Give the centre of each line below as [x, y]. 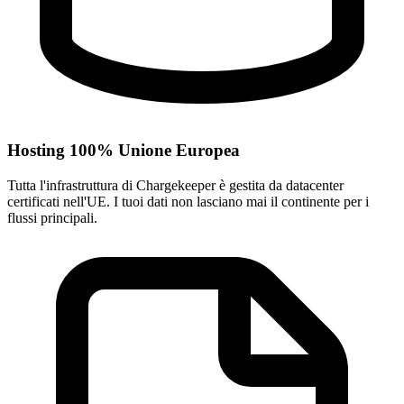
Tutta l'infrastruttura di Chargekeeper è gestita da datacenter [175, 185]
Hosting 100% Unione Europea [124, 150]
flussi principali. [52, 217]
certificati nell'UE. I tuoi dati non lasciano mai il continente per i [188, 201]
